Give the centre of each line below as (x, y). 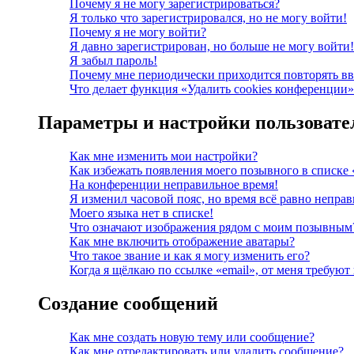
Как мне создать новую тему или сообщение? (192, 337)
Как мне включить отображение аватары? (182, 242)
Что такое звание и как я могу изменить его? (190, 256)
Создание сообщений (128, 304)
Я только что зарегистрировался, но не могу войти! (208, 18)
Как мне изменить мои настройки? (164, 156)
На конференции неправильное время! (174, 185)
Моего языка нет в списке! (141, 213)
